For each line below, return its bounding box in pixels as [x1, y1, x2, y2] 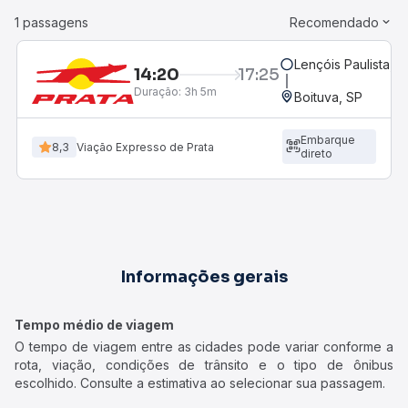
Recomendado [290, 15, 379, 30]
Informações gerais [120, 267, 288, 287]
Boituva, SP [294, 89, 363, 105]
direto [300, 147, 332, 160]
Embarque [300, 133, 355, 147]
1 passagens [15, 15, 88, 30]
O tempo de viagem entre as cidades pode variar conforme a [15, 339, 393, 354]
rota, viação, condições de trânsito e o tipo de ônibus [15, 357, 393, 372]
